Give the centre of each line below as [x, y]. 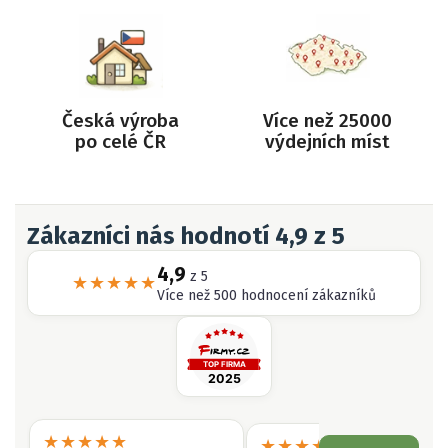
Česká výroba [120, 120]
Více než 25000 [327, 120]
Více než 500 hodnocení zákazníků [266, 295]
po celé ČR [120, 141]
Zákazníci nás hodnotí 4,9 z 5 [186, 235]
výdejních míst [327, 141]
